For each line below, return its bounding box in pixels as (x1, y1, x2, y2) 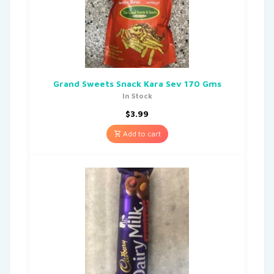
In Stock (122, 91, 152, 100)
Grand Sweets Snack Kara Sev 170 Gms (53, 78, 221, 89)
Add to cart (120, 128, 161, 138)
